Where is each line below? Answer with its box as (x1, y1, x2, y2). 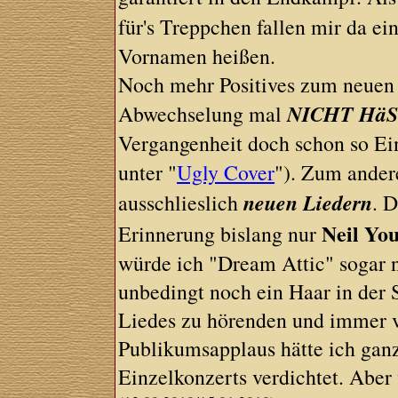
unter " (118, 158, 178, 187)
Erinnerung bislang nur (118, 219, 322, 248)
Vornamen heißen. (118, 42, 276, 70)
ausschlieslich (118, 188, 244, 217)
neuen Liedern (243, 187, 373, 218)
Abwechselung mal (118, 99, 288, 128)
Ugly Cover (177, 158, 275, 187)
